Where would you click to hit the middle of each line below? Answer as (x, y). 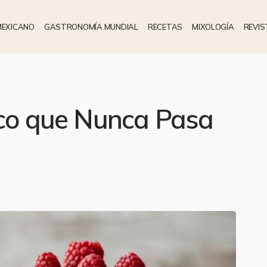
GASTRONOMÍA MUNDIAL (91, 27)
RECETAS (165, 27)
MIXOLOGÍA (213, 27)
